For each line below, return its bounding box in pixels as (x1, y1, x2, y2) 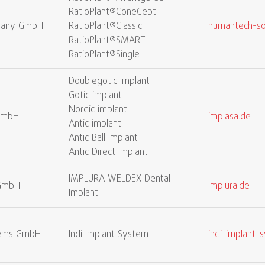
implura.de (208, 179, 250, 193)
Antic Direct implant (69, 146, 148, 160)
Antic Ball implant (69, 131, 138, 146)
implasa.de (208, 110, 251, 124)
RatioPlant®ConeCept (69, 5, 156, 20)
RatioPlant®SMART (69, 34, 146, 48)
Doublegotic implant (69, 75, 150, 89)
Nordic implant (69, 103, 127, 117)
